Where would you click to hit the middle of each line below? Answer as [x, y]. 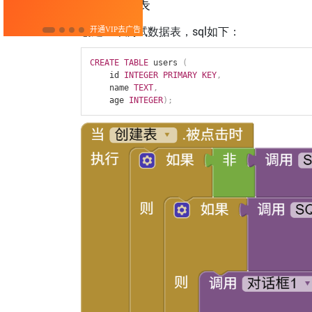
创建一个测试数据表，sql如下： [160, 32]
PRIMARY [180, 76]
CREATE [104, 63]
